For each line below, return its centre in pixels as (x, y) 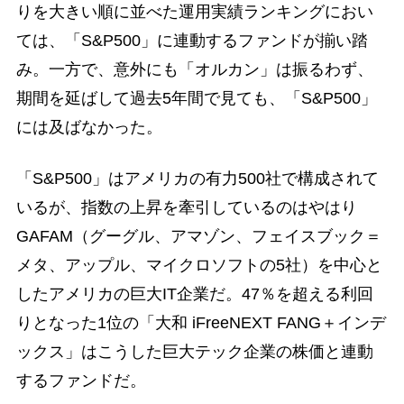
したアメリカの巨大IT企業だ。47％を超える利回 (194, 294)
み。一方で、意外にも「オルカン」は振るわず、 (194, 69)
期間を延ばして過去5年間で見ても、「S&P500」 (196, 98)
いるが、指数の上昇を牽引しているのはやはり (186, 207)
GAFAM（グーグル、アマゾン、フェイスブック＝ (198, 236)
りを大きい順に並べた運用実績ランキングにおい (194, 11)
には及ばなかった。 (89, 127)
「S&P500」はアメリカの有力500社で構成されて (197, 178)
